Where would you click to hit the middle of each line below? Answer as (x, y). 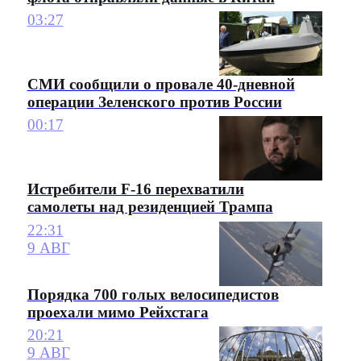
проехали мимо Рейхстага (118, 312)
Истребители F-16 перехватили (135, 189)
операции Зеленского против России (154, 102)
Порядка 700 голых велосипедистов (153, 294)
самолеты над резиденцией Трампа (150, 207)
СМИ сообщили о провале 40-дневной (161, 85)
